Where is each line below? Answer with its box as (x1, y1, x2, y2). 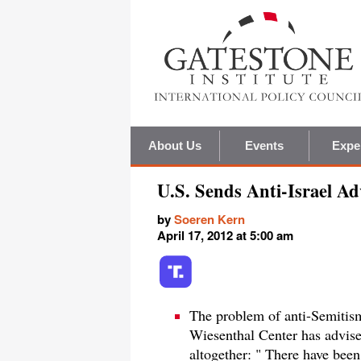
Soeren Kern (174, 210, 245, 229)
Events (244, 139, 284, 153)
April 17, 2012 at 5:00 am (157, 226, 293, 245)
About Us (147, 139, 202, 153)
